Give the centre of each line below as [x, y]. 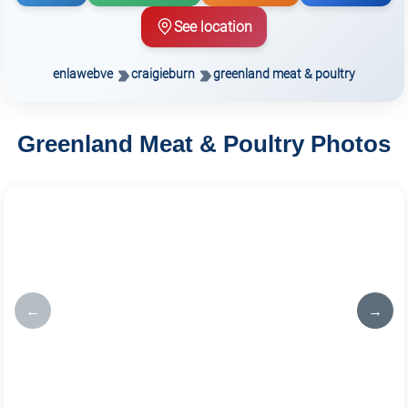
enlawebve [83, 74]
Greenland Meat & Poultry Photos [204, 144]
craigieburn [163, 74]
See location [213, 26]
